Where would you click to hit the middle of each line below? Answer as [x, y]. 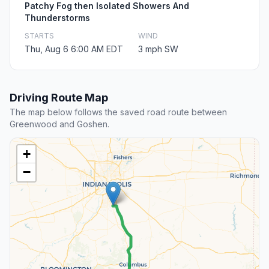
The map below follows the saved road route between [118, 112]
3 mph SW [158, 49]
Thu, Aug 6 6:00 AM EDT [74, 49]
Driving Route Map [59, 98]
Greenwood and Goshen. [59, 124]
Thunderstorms [57, 18]
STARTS [39, 36]
